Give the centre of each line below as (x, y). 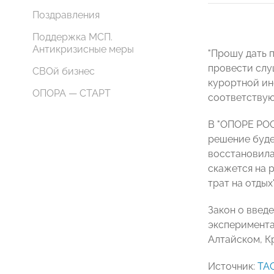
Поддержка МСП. (72, 37)
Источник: (233, 266)
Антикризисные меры (83, 49)
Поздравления (66, 15)
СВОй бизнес (64, 71)
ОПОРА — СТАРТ (72, 93)
